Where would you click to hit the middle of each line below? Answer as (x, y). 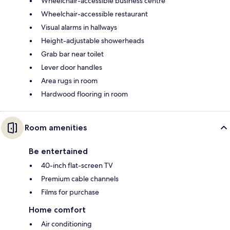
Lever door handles (72, 67)
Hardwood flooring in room (84, 94)
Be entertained (58, 151)
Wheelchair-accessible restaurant (94, 14)
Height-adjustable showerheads (93, 40)
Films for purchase (70, 192)
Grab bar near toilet (72, 54)
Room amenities (56, 127)
